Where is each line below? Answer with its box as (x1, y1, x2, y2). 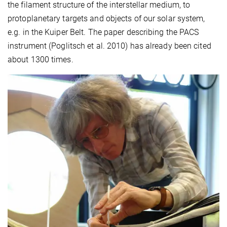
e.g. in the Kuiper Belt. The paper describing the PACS (8, 27, 199, 37)
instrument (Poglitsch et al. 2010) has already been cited (8, 41, 211, 51)
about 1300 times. (8, 55, 73, 65)
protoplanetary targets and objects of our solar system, (8, 14, 205, 24)
